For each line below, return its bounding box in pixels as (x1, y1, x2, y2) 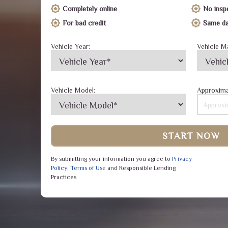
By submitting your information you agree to (51, 155, 172, 162)
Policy (51, 164, 67, 172)
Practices (51, 174, 76, 181)
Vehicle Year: (51, 42, 90, 50)
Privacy (172, 155, 192, 162)
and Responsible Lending (106, 164, 176, 172)
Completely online (63, 5, 117, 13)
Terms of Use (70, 164, 106, 172)
